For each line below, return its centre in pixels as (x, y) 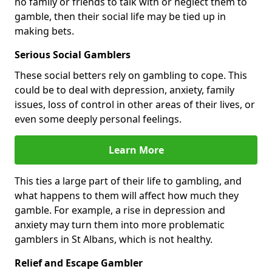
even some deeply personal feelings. (98, 119)
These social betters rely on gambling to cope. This (131, 75)
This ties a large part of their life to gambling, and (128, 181)
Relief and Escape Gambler (79, 263)
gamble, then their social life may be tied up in (120, 16)
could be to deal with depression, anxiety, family (124, 90)
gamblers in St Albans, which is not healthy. (114, 239)
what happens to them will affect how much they (127, 195)
